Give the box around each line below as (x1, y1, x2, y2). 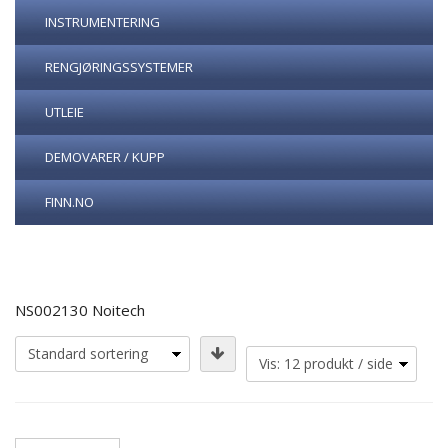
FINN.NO (45, 193, 94, 211)
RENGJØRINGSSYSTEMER (45, 58, 193, 76)
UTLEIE (45, 103, 84, 121)
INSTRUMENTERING (45, 13, 160, 31)
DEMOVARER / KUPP (45, 148, 165, 166)
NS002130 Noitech (15, 300, 145, 320)
